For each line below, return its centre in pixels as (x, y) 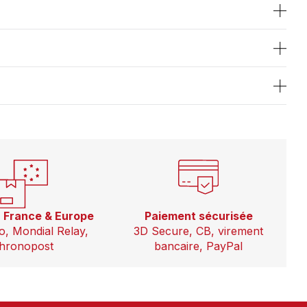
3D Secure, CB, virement (199, 231)
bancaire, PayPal (199, 246)
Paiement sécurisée (198, 216)
